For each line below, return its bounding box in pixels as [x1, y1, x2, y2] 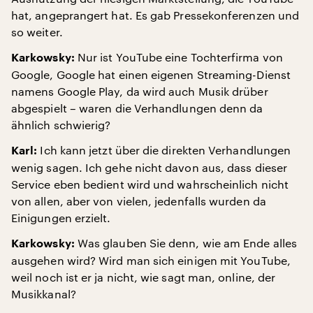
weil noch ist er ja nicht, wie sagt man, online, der [11, 270, 276, 284]
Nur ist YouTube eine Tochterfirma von [74, 50, 283, 64]
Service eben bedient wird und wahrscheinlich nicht [11, 177, 289, 191]
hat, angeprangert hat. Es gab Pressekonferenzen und [11, 8, 300, 22]
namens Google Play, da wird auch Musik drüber [11, 85, 268, 98]
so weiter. [11, 25, 63, 38]
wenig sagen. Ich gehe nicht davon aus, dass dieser [11, 161, 287, 174]
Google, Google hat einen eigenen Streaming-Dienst [11, 68, 291, 81]
